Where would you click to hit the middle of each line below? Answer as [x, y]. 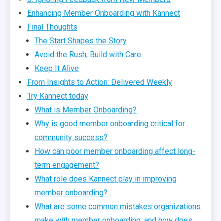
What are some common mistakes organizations [118, 206]
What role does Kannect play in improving [106, 179]
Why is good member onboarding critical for [110, 124]
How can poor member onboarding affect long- [115, 151]
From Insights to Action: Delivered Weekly [100, 82]
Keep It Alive [57, 68]
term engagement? [67, 165]
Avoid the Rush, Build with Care [88, 55]
